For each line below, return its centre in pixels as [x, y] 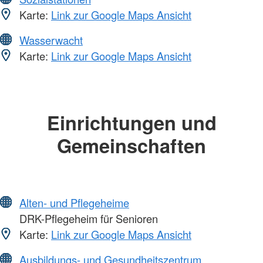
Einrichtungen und [131, 123]
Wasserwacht [51, 40]
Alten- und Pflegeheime [74, 202]
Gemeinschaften [131, 146]
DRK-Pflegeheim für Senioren [87, 218]
